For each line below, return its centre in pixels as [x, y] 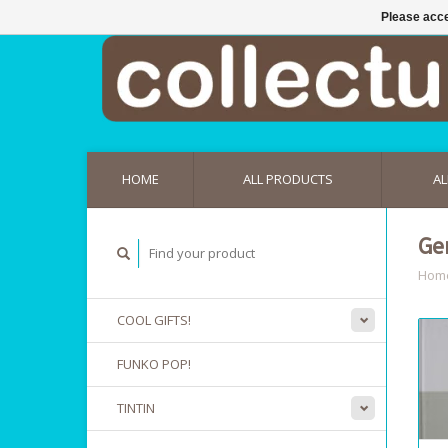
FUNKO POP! [154, 364]
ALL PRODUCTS [287, 179]
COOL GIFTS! [154, 320]
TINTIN [136, 408]
